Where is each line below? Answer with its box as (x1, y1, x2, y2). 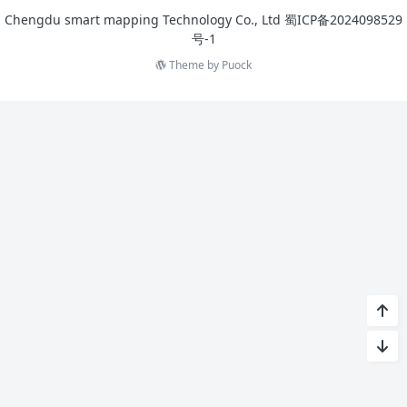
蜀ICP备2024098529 (284, 11, 402, 28)
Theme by (166, 57, 222, 73)
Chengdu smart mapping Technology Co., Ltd (5, 11, 284, 28)
